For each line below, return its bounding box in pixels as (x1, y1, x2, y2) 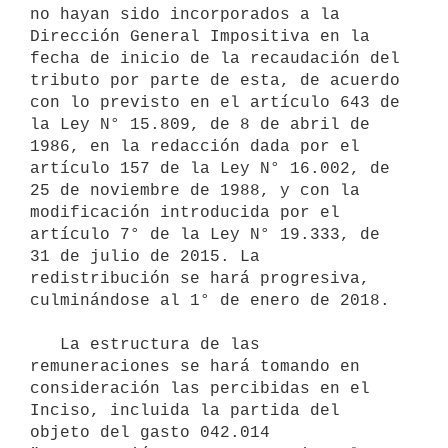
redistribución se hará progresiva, (30, 269, 370, 288)
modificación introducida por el (30, 203, 340, 222)
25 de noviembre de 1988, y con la (30, 181, 360, 200)
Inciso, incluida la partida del (30, 401, 340, 420)
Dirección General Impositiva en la (30, 27, 370, 46)
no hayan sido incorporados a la (30, 5, 340, 24)
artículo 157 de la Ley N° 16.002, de (30, 159, 390, 178)
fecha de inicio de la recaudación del (30, 49, 400, 68)
